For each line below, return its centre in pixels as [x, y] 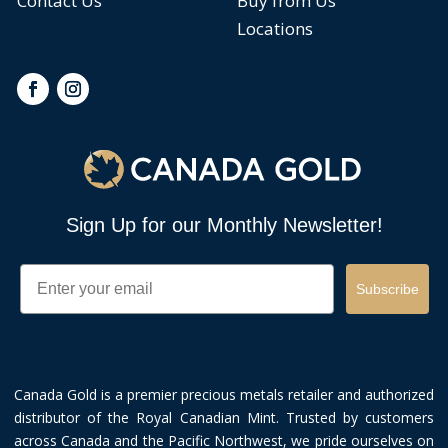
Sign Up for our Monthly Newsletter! [224, 225]
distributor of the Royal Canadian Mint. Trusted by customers [224, 418]
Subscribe [387, 289]
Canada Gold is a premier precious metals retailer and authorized [224, 395]
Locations [275, 28]
